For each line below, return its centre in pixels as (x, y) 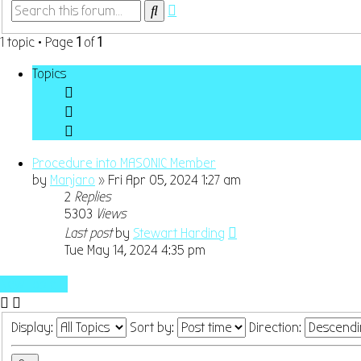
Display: (34, 328)
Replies (92, 197)
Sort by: (154, 328)
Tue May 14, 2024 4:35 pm (135, 250)
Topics (49, 73)
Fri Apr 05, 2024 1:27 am (174, 180)
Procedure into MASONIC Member (124, 163)
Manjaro (73, 180)
